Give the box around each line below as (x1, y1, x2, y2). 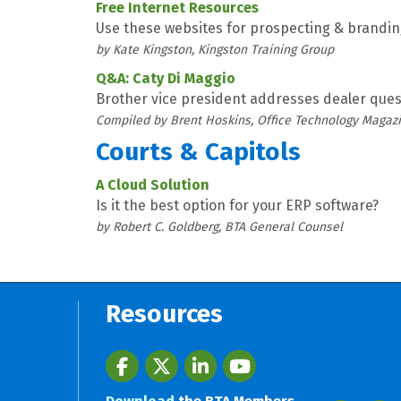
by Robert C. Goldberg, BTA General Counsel (96, 218, 343, 235)
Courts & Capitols (96, 136, 301, 166)
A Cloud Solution (96, 175, 209, 193)
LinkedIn (183, 350, 242, 368)
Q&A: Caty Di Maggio (96, 69, 235, 87)
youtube (222, 350, 277, 368)
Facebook (105, 350, 167, 368)
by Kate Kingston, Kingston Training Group (96, 41, 334, 57)
